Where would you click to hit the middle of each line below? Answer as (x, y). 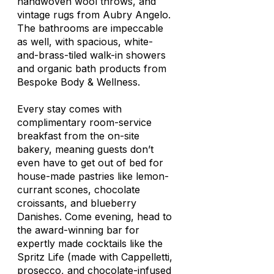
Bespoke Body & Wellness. (79, 82)
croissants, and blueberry (77, 203)
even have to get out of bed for (90, 163)
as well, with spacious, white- (85, 42)
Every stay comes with (69, 109)
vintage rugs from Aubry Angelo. (94, 15)
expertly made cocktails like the (90, 243)
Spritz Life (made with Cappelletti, (95, 257)
